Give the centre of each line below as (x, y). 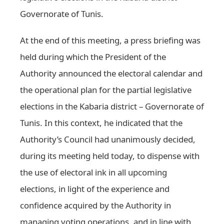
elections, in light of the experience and (95, 189)
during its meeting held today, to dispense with (110, 156)
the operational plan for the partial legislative (106, 90)
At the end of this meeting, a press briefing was (110, 40)
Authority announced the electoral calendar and (111, 73)
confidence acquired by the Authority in (95, 205)
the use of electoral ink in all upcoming (93, 172)
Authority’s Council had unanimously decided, (108, 139)
